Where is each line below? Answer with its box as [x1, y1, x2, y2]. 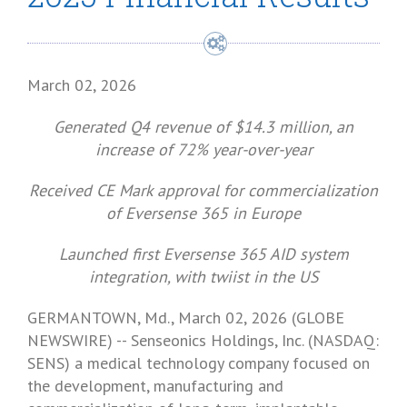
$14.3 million [234, 116, 329, 137]
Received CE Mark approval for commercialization [29, 180, 378, 201]
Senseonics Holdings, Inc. [131, 330, 303, 351]
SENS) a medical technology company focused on [27, 352, 370, 373]
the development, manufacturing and [27, 375, 283, 396]
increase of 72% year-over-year [94, 139, 313, 160]
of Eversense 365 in [106, 203, 251, 223]
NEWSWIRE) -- [27, 330, 131, 351]
